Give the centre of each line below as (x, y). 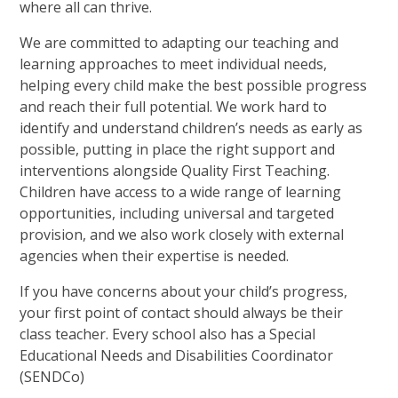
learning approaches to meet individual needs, (174, 64)
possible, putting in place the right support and (178, 149)
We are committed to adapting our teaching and (179, 43)
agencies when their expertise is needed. (155, 256)
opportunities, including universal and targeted (177, 213)
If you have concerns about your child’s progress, (184, 291)
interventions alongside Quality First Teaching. (175, 171)
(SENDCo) (52, 377)
